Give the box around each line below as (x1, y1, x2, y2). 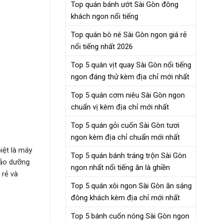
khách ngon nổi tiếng (71, 11, 138, 21)
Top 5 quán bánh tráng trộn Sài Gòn (71, 151, 186, 160)
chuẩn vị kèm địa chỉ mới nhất (71, 102, 169, 111)
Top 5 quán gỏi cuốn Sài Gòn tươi (71, 120, 179, 130)
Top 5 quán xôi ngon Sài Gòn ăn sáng (71, 181, 192, 190)
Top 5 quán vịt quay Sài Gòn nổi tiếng (71, 60, 191, 69)
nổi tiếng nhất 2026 (71, 42, 133, 51)
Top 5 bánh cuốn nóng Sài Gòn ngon (71, 211, 189, 221)
